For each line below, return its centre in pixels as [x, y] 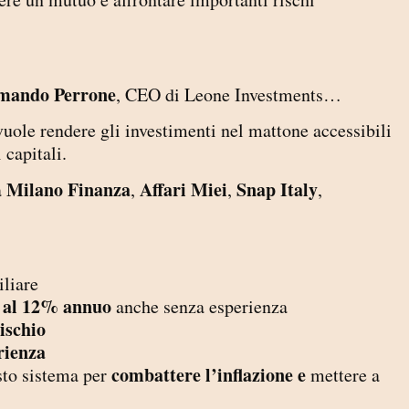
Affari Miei [184, 189]
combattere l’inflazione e [211, 375]
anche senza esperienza [199, 307]
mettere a [345, 375]
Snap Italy [277, 189]
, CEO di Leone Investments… [229, 94]
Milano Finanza [68, 189]
